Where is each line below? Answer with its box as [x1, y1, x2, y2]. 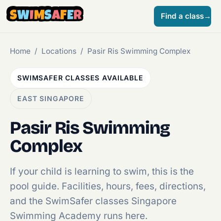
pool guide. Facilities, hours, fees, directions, [10, 181, 206, 192]
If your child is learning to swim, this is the [10, 166, 194, 177]
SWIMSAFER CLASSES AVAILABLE [17, 74, 144, 82]
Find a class [161, 11, 204, 21]
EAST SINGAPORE [17, 94, 84, 103]
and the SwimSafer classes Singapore [10, 195, 177, 207]
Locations [41, 46, 76, 56]
